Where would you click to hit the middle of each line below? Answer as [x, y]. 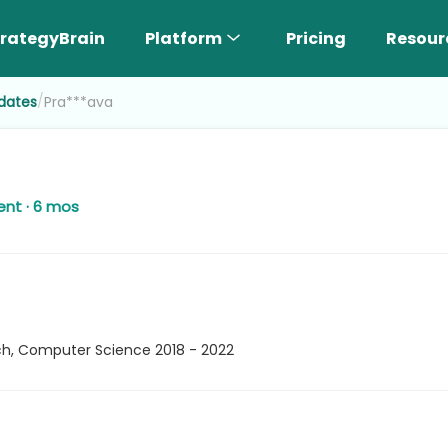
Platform [183, 38]
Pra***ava [78, 101]
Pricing [316, 38]
